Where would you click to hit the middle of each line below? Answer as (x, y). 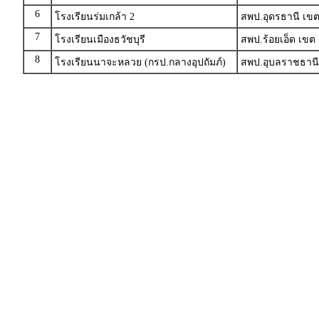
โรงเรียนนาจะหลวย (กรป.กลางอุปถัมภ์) (140, 62)
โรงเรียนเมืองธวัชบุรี (100, 40)
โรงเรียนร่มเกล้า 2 (94, 17)
